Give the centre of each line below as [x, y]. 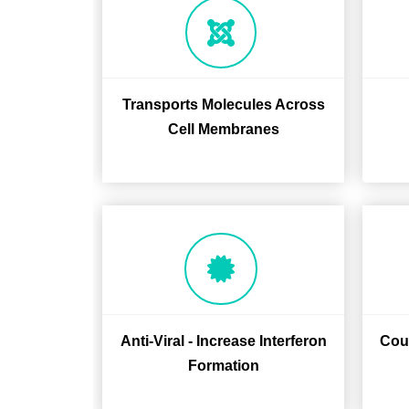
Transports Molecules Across [223, 105]
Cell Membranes [223, 129]
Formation [223, 366]
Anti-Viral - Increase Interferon [223, 341]
